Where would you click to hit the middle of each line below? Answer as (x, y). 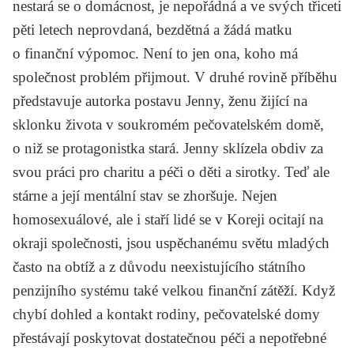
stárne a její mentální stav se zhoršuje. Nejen (145, 195)
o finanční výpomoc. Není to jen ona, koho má (155, 53)
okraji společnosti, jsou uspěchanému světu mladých (171, 243)
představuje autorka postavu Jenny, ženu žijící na (160, 100)
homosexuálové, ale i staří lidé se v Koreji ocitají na (168, 219)
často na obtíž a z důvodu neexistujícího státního (159, 266)
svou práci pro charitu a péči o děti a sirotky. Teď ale (171, 171)
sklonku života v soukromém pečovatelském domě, (168, 124)
